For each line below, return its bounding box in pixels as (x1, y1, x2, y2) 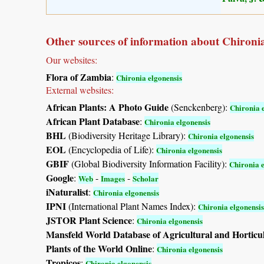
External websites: (46, 83, 114, 96)
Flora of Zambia (46, 70, 111, 84)
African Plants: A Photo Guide (46, 100, 169, 114)
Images (101, 172, 125, 184)
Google (46, 170, 74, 184)
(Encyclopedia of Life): (66, 143, 156, 156)
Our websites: (46, 53, 97, 66)
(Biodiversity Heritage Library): (66, 128, 188, 141)
